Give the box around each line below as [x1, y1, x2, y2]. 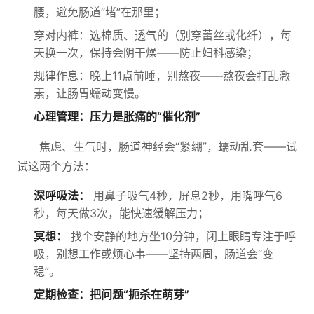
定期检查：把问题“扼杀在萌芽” [34, 287, 189, 301]
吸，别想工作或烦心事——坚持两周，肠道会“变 [34, 247, 273, 261]
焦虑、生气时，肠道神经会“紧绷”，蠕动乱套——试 [39, 139, 297, 153]
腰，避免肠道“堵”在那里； [34, 5, 165, 19]
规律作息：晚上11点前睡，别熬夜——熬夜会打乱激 [34, 69, 290, 83]
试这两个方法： [17, 159, 95, 173]
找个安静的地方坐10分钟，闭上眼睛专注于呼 [67, 229, 296, 243]
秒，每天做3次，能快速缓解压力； [34, 206, 209, 220]
